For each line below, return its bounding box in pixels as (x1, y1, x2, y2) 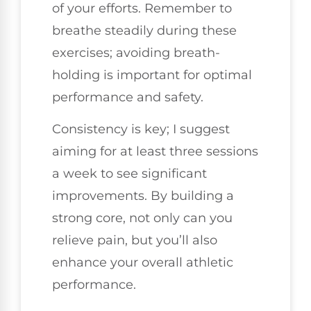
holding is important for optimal (52, 67, 252, 83)
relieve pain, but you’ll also (52, 233, 217, 249)
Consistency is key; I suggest (52, 121, 230, 137)
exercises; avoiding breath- (52, 44, 220, 60)
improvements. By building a (52, 188, 234, 204)
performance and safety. (52, 89, 203, 105)
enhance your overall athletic (52, 255, 233, 271)
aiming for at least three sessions (52, 144, 258, 160)
